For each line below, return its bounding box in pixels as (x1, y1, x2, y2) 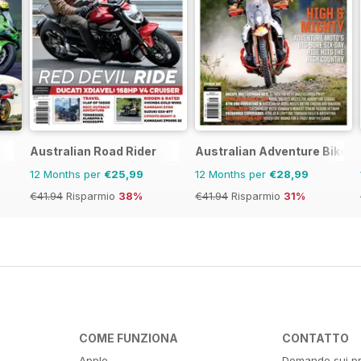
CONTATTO (282, 330, 350, 345)
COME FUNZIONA (78, 330, 178, 345)
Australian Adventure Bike (195, 143, 347, 158)
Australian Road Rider (30, 143, 156, 158)
